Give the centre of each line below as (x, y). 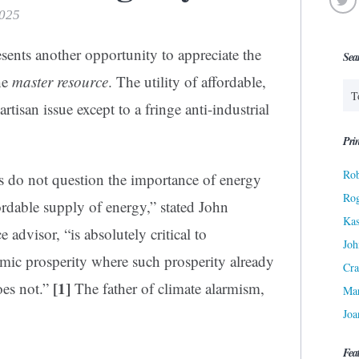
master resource (60, 82)
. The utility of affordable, (187, 82)
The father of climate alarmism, (167, 288)
